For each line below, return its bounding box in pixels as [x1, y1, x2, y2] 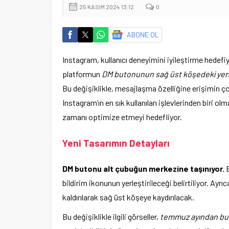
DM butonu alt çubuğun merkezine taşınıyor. [62, 164, 224, 173]
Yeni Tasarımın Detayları [62, 137, 170, 149]
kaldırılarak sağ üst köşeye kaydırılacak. [62, 192, 194, 202]
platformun [62, 69, 102, 79]
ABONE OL [127, 30, 159, 39]
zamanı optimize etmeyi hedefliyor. [62, 112, 182, 122]
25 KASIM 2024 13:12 [79, 3, 134, 10]
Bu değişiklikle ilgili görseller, [62, 212, 160, 221]
